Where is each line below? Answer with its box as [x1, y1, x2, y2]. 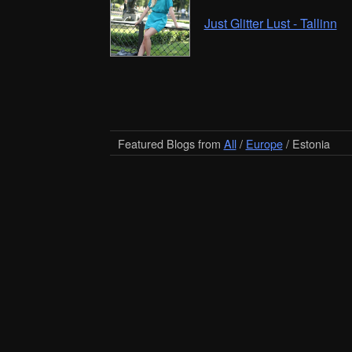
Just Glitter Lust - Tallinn [203, 14, 337, 32]
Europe [245, 135, 283, 152]
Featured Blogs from [117, 135, 224, 152]
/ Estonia [282, 135, 330, 152]
